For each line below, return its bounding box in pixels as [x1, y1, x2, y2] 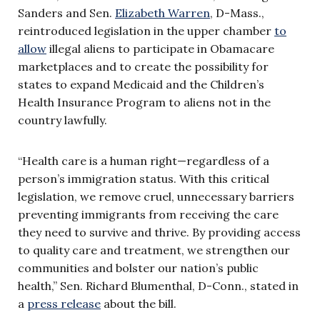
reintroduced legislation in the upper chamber [18, 23, 274, 38]
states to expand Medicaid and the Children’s [18, 76, 264, 91]
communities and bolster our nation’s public [18, 260, 259, 275]
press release [27, 296, 101, 311]
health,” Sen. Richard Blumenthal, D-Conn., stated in [18, 278, 299, 293]
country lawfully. [18, 112, 107, 127]
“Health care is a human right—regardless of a [18, 153, 269, 168]
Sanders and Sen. [18, 5, 115, 20]
